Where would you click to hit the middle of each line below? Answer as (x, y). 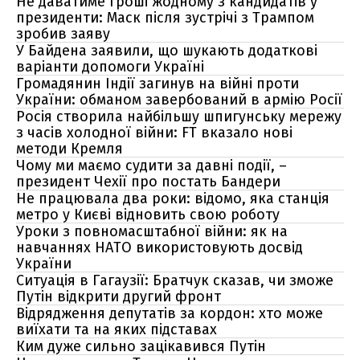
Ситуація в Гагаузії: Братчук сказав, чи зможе (175, 280)
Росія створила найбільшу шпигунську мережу (179, 117)
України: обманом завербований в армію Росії (179, 100)
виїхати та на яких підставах (117, 329)
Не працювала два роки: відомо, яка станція (173, 198)
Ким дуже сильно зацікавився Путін (141, 346)
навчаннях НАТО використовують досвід (160, 247)
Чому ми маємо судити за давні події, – (151, 166)
